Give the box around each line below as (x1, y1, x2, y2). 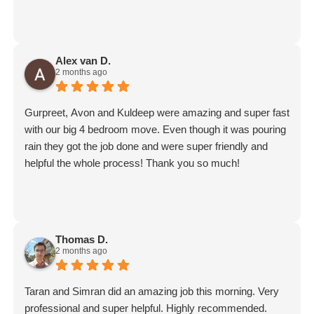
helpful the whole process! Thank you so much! (25, 157, 240, 170)
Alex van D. (55, 55, 111, 67)
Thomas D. (55, 233, 108, 246)
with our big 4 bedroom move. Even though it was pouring (25, 123, 286, 136)
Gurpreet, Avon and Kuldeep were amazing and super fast (25, 107, 289, 119)
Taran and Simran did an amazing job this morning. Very (25, 285, 279, 298)
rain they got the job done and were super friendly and (25, 140, 268, 153)
